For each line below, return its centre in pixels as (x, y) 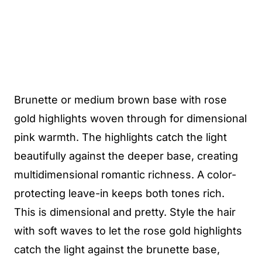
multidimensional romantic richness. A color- (125, 175)
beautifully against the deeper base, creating (126, 156)
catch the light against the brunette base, (117, 249)
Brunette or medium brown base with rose (120, 100)
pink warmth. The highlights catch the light (120, 137)
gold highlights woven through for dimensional (130, 118)
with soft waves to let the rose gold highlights (128, 231)
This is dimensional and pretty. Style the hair (125, 212)
